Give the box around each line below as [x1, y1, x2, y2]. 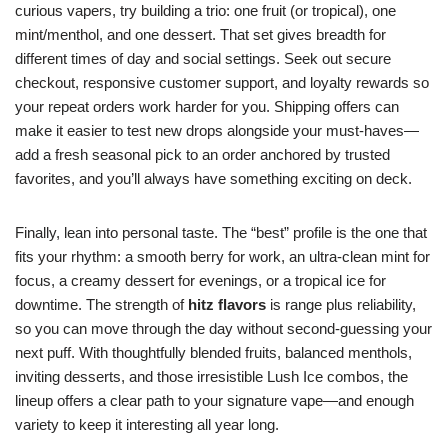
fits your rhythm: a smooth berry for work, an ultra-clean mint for [15, 248, 430, 265]
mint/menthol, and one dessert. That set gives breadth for [15, 26, 386, 43]
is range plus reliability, [266, 296, 416, 313]
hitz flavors [188, 296, 266, 313]
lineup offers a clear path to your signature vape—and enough [15, 392, 414, 409]
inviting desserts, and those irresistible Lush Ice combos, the [15, 368, 408, 385]
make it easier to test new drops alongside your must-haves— [15, 122, 419, 139]
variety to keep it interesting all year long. [15, 416, 279, 433]
